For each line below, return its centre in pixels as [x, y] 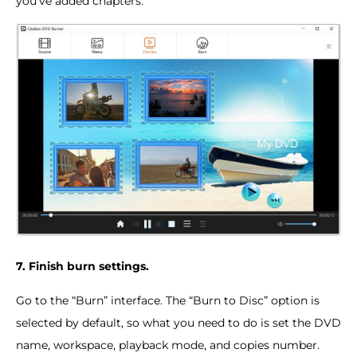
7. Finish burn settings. [82, 267]
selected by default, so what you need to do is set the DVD [178, 323]
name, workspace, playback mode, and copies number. [168, 345]
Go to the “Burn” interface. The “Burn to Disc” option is [168, 301]
